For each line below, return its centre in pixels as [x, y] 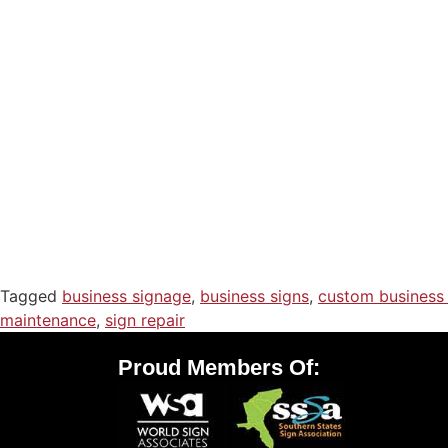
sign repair [145, 319]
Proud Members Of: [218, 368]
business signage [126, 295]
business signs [254, 295]
